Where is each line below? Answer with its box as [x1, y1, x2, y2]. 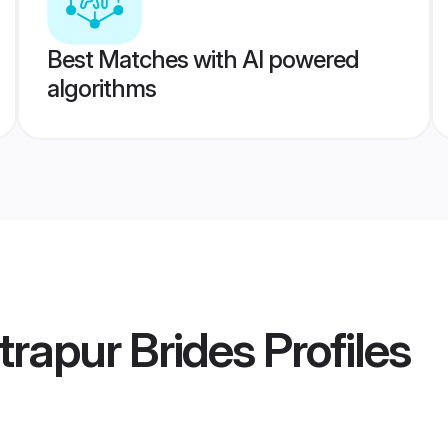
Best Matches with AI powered [46, 45, 359, 74]
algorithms [46, 74, 156, 103]
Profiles [254, 320, 410, 380]
